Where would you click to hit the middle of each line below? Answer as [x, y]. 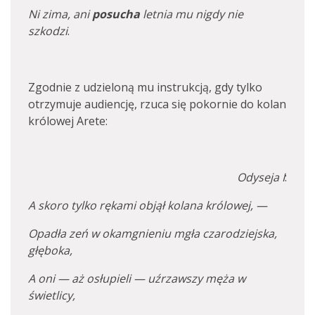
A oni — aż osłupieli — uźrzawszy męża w [137, 278]
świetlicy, [52, 295]
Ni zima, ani [60, 14]
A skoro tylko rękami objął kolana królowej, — [148, 205]
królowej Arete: [68, 121]
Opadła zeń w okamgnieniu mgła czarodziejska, [153, 233]
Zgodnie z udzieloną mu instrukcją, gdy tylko [145, 87]
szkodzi [48, 31]
